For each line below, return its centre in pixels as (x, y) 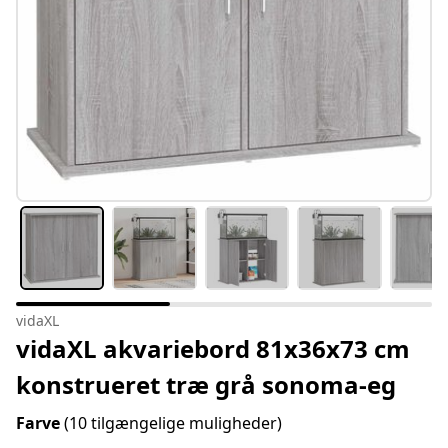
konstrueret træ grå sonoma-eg (206, 385)
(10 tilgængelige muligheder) (173, 423)
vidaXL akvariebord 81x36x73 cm (213, 349)
